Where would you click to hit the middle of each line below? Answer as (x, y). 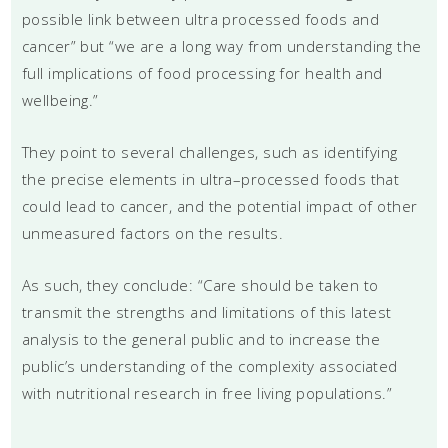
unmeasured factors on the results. (152, 232)
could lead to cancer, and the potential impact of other (219, 205)
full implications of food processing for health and (202, 72)
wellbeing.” (60, 99)
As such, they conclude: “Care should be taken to (200, 284)
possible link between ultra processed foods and (200, 18)
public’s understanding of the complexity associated (209, 365)
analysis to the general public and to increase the (201, 338)
